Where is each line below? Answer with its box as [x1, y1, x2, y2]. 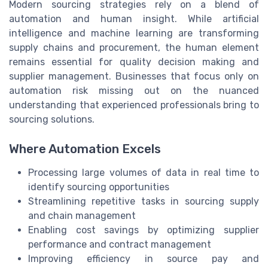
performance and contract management [28, 238, 211, 250]
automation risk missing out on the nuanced [9, 85, 259, 97]
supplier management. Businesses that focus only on [9, 71, 259, 83]
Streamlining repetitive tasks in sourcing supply [28, 195, 259, 207]
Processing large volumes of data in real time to [28, 166, 259, 178]
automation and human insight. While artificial [9, 13, 259, 25]
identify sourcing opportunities [28, 181, 169, 193]
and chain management [28, 209, 136, 221]
